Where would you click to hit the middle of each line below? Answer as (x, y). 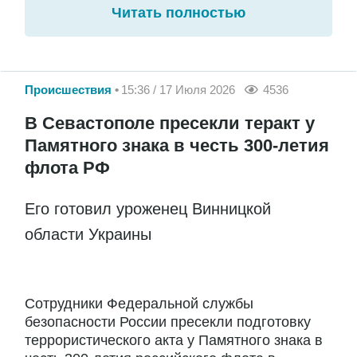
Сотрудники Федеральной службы (139, 304)
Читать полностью (178, 12)
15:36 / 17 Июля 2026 (178, 89)
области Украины (88, 235)
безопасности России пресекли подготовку (168, 322)
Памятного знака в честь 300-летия (177, 146)
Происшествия (68, 89)
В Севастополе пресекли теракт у (170, 124)
